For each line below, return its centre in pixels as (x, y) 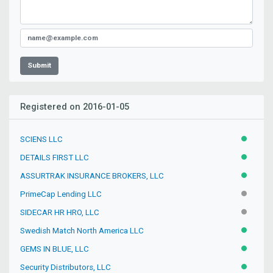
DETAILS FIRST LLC (55, 158)
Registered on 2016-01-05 (75, 106)
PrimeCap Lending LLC (61, 194)
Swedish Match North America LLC (82, 231)
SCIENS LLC (42, 140)
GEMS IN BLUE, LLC (55, 249)
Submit (40, 66)
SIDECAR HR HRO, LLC (60, 213)
